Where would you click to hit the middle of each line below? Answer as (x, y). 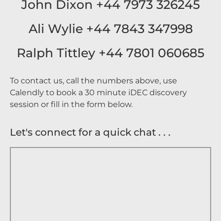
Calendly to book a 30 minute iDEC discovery (98, 92)
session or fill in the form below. (71, 104)
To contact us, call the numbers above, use (93, 81)
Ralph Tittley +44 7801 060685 (110, 53)
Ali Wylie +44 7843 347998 (110, 29)
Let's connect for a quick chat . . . (90, 132)
